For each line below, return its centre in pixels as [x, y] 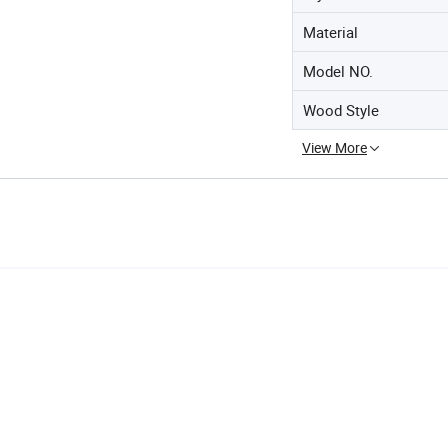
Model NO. [338, 71]
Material [330, 32]
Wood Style [341, 110]
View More [334, 147]
